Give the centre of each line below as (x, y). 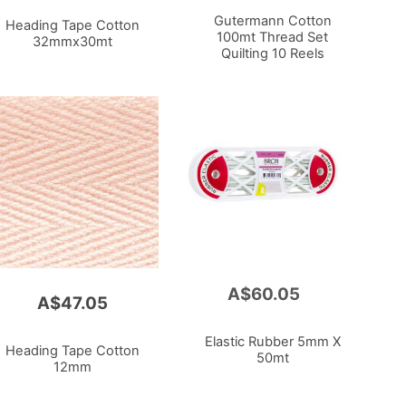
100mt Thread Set (273, 37)
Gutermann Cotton (272, 20)
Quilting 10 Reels (272, 53)
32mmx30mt (72, 41)
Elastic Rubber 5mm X (272, 342)
